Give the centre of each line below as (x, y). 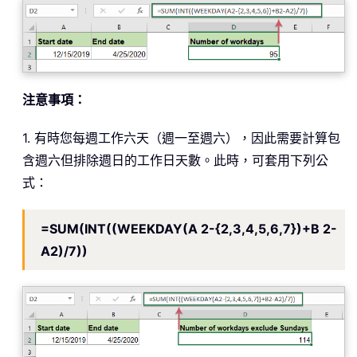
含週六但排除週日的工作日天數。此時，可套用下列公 (175, 161)
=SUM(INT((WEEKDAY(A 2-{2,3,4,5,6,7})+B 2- (189, 229)
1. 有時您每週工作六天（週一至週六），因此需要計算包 (181, 138)
